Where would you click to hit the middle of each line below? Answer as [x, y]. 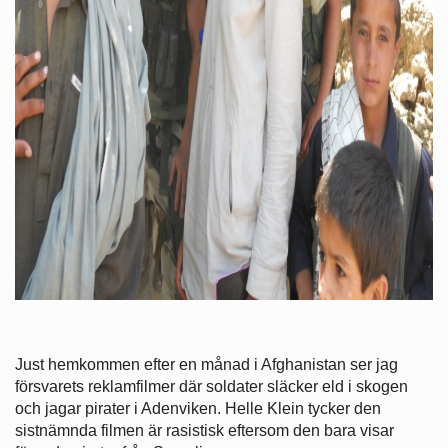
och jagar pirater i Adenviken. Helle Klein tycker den [198, 408]
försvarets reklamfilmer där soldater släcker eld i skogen [211, 386]
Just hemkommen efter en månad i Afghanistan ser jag [206, 364]
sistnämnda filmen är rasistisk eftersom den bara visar [204, 430]
